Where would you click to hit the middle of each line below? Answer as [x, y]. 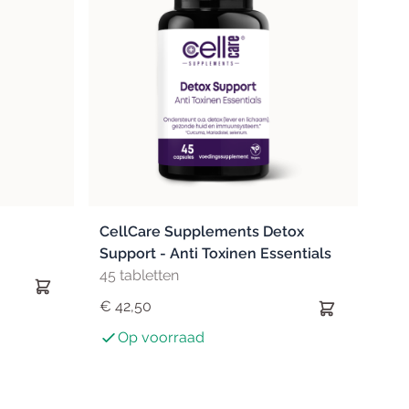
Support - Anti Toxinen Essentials [216, 254]
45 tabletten [140, 276]
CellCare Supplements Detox [202, 232]
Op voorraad [162, 338]
